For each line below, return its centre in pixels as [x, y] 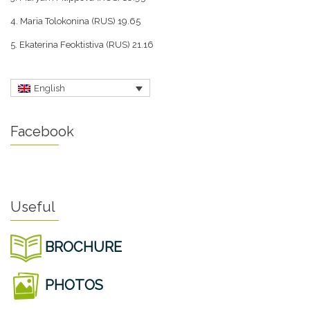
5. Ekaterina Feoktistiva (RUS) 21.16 [82, 45]
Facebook [42, 132]
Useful [33, 207]
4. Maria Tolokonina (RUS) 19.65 [75, 21]
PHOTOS [72, 285]
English [50, 89]
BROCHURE [82, 247]
